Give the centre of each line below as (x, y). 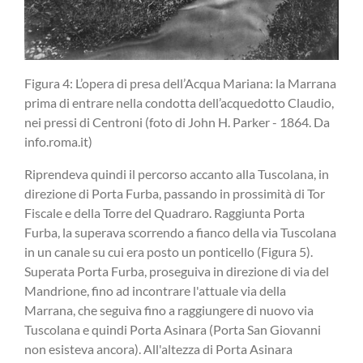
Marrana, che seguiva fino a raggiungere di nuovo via (169, 310)
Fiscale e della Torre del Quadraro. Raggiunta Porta (164, 212)
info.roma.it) (58, 141)
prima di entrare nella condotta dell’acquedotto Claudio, (179, 102)
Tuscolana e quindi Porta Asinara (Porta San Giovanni (173, 329)
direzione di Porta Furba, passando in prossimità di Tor (175, 193)
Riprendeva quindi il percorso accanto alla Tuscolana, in (177, 173)
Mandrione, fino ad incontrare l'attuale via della (155, 290)
